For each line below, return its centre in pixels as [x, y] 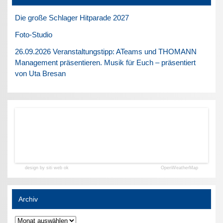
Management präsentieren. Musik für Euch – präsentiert [106, 62]
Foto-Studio [34, 34]
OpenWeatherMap [179, 167]
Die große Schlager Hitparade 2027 [72, 17]
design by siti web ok [47, 167]
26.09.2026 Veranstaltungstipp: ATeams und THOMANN [106, 51]
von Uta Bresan [41, 73]
